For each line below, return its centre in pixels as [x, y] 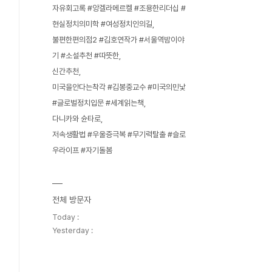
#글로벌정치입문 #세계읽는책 [98, 103]
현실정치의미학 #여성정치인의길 [102, 24]
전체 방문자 [72, 200]
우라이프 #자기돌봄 [82, 150]
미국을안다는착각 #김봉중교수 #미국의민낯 [119, 87]
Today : [66, 217]
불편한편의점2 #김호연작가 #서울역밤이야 [118, 40]
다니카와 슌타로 [76, 119]
